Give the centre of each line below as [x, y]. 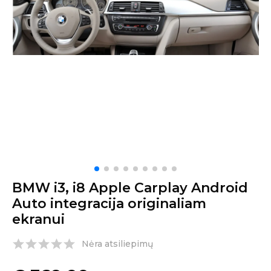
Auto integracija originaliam [109, 204]
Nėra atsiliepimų [117, 244]
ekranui [38, 219]
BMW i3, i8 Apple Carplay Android [130, 188]
